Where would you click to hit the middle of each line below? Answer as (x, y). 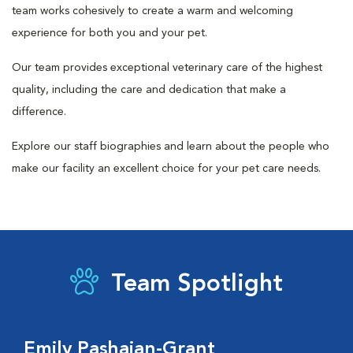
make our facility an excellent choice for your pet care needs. (166, 169)
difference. (39, 112)
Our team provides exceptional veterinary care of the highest (167, 68)
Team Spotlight (197, 284)
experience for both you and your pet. (110, 33)
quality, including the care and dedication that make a (149, 90)
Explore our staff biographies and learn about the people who (171, 147)
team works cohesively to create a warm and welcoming (152, 11)
